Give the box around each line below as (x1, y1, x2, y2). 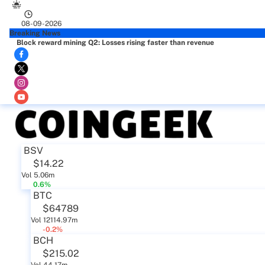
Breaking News (9, 29, 60, 37)
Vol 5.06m (21, 171, 54, 179)
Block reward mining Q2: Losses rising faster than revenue (17, 38, 214, 47)
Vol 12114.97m (31, 216, 77, 224)
